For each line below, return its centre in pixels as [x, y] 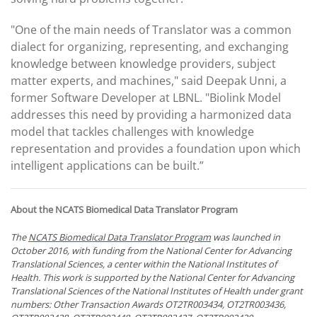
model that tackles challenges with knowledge [132, 132]
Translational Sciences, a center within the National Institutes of [144, 264]
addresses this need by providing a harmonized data [151, 115]
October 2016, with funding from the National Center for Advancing [151, 250]
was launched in [246, 237]
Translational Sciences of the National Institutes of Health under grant [157, 291]
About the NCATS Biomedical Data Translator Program [124, 209]
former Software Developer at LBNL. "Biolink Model [146, 98]
